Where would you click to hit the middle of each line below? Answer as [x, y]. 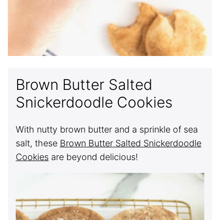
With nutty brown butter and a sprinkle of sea [107, 129]
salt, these [38, 143]
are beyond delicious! [93, 157]
